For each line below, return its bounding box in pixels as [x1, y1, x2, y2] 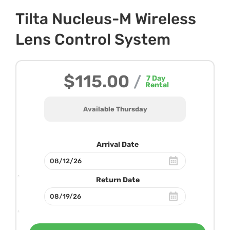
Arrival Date [97, 140, 139, 149]
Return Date [95, 175, 140, 184]
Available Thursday [83, 105, 147, 113]
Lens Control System [15, 30, 170, 49]
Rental [145, 80, 169, 89]
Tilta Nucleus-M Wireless [15, 9, 196, 28]
